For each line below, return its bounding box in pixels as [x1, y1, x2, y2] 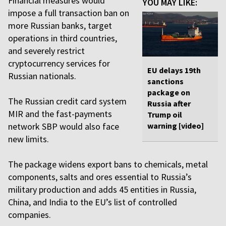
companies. [8, 209, 51, 220]
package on [147, 87, 190, 98]
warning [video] [147, 121, 204, 131]
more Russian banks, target [8, 20, 112, 31]
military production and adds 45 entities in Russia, [8, 184, 196, 195]
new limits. [8, 133, 49, 145]
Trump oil [147, 109, 182, 120]
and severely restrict [8, 45, 85, 56]
